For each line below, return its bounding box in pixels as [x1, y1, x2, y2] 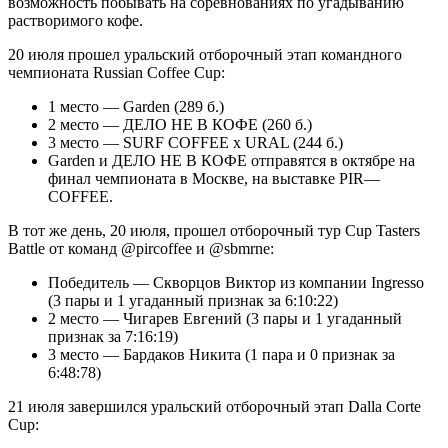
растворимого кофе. [8, 11, 143, 29]
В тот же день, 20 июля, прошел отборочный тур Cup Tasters [8, 221, 420, 239]
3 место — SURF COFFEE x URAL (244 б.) [48, 133, 343, 151]
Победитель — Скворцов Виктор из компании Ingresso [48, 273, 424, 291]
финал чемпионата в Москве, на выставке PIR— [48, 169, 380, 187]
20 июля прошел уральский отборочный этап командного [8, 45, 402, 63]
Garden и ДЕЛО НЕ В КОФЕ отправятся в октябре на [48, 151, 415, 169]
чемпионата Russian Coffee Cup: [8, 63, 225, 81]
